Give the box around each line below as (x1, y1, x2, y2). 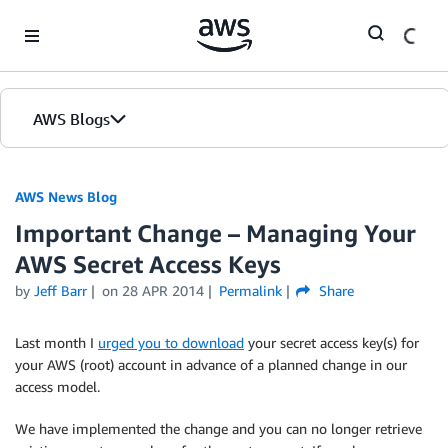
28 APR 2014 (121, 282, 204, 299)
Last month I (15, 334, 98, 351)
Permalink (218, 282, 282, 299)
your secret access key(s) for (244, 334, 419, 351)
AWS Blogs (33, 109, 110, 129)
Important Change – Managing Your (15, 219, 416, 247)
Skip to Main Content (9, 11, 142, 28)
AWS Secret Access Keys (15, 250, 281, 278)
